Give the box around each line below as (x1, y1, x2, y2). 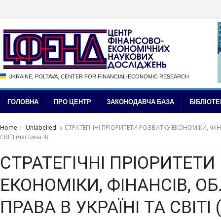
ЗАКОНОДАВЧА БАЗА (107, 98, 174, 106)
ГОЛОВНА (7, 98, 38, 106)
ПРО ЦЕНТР (54, 98, 91, 106)
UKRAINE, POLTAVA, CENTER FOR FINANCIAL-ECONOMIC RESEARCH (8, 73, 189, 79)
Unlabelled (24, 123, 58, 132)
